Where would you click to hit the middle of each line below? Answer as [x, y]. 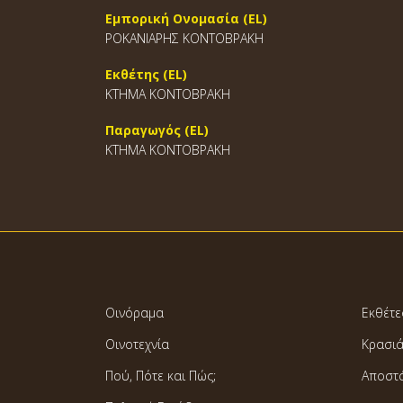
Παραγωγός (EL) [157, 130]
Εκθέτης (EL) [146, 74]
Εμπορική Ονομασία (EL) [186, 18]
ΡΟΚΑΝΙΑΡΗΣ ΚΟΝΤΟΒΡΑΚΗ [184, 38]
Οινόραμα [134, 313]
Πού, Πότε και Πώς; [161, 376]
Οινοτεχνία [137, 344]
